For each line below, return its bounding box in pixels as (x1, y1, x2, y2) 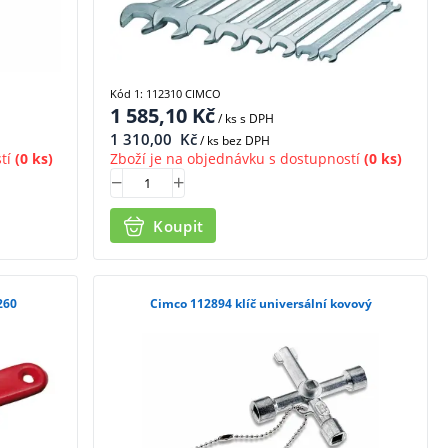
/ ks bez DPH (197, 132, 271, 150)
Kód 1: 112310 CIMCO (110, 86, 222, 102)
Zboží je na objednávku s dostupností (110, 149, 361, 169)
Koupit (153, 215, 204, 236)
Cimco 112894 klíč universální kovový (149, 295, 372, 313)
